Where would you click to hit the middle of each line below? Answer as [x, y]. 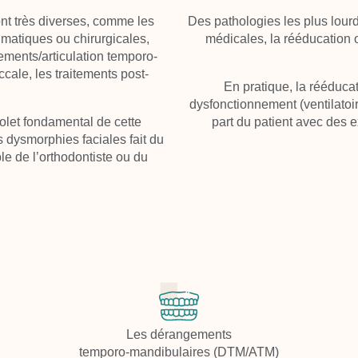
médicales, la [245, 38]
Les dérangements [179, 335]
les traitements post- [92, 74]
